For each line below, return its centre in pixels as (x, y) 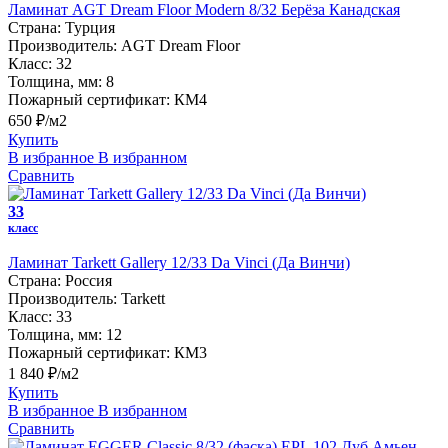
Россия (88, 280)
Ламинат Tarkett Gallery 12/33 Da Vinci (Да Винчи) (179, 262)
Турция (90, 27)
